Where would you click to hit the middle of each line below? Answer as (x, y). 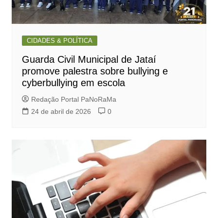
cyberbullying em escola (73, 83)
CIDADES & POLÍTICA (59, 41)
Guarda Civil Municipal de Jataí (89, 60)
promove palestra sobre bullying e (95, 71)
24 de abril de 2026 (61, 112)
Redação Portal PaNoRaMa (73, 100)
